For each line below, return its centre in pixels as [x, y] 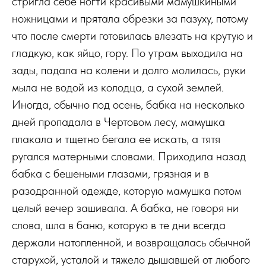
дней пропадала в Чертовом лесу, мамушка [118, 122]
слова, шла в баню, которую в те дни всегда [119, 225]
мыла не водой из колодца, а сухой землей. [118, 87]
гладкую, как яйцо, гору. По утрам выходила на [127, 53]
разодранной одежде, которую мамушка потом [127, 191]
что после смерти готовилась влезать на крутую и [132, 36]
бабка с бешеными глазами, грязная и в [110, 173]
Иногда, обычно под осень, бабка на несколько [128, 104]
